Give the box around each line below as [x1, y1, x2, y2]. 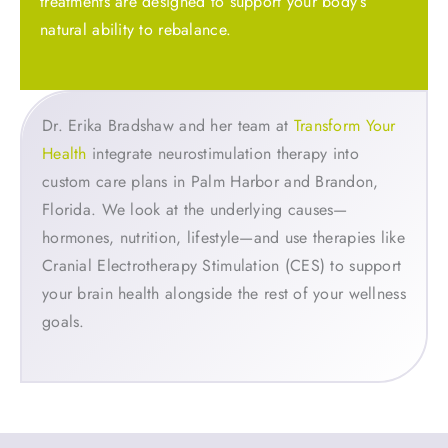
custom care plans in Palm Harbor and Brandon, [42, 169, 379, 193]
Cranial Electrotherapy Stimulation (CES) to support [42, 253, 402, 277]
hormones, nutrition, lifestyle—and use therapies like [42, 225, 405, 249]
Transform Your [293, 113, 396, 137]
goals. [42, 309, 85, 333]
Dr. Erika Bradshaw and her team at [42, 113, 294, 137]
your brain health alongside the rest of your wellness [42, 281, 406, 305]
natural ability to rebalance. [40, 18, 232, 42]
